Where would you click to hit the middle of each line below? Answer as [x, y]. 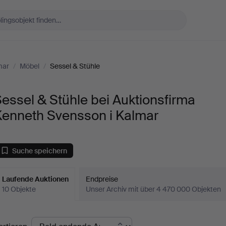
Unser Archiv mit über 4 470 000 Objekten [154, 189]
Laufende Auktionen [36, 179]
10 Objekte [19, 189]
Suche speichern [40, 151]
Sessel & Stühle [75, 66]
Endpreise [102, 179]
